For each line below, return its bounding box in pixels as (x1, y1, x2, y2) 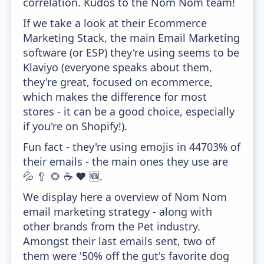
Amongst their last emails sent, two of (23, 234, 216, 248)
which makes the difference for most (23, 90, 207, 104)
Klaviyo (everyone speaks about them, (23, 60, 213, 74)
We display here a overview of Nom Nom (23, 190, 227, 204)
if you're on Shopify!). (23, 119, 128, 133)
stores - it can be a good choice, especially (23, 104, 235, 118)
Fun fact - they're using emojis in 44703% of (23, 140, 241, 154)
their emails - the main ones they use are (23, 154, 229, 169)
